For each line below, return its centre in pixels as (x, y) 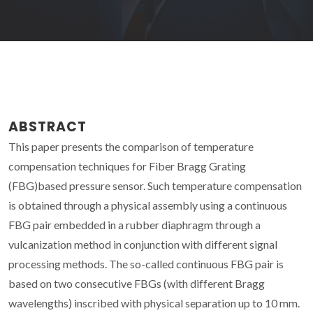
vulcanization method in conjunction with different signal (143, 244)
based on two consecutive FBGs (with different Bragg (137, 283)
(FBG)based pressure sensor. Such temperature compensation (155, 185)
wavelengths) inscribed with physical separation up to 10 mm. (154, 303)
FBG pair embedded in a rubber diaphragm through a (134, 224)
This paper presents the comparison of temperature (131, 146)
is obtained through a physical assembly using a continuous (148, 205)
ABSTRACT (48, 126)
